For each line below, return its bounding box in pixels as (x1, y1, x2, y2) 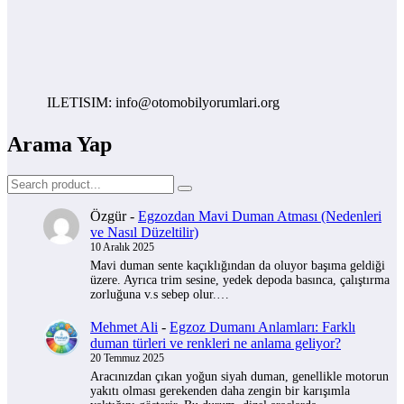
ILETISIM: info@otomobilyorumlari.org (22, 94, 255, 110)
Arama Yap (7, 132, 112, 156)
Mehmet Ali (90, 319, 158, 335)
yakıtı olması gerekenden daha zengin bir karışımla (90, 384, 350, 399)
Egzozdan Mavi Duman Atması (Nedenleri (138, 207, 381, 224)
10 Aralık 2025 (90, 240, 154, 253)
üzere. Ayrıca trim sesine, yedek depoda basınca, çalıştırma (90, 272, 390, 287)
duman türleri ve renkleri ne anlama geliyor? (90, 335, 341, 352)
